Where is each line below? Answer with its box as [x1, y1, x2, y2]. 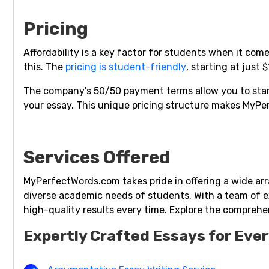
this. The [23, 61, 65, 73]
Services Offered [23, 147, 171, 169]
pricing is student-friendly [65, 61, 186, 73]
